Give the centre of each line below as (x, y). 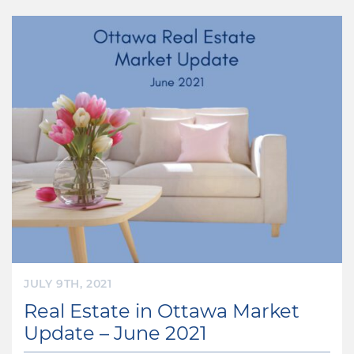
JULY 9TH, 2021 (68, 284)
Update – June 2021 (115, 333)
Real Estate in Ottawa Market (162, 311)
